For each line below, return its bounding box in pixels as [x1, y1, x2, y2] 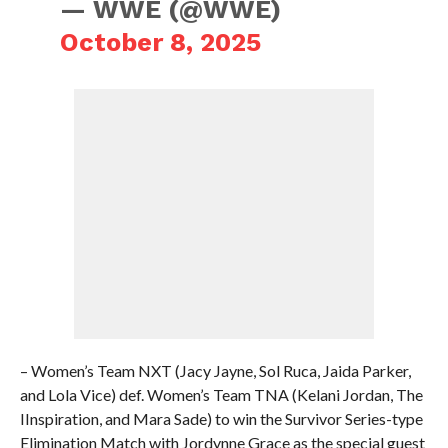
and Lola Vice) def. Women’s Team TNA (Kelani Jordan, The [19, 385, 423, 404]
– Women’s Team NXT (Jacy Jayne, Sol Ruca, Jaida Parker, [19, 361, 411, 380]
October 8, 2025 [60, 27, 262, 57]
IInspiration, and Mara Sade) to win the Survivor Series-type [19, 409, 423, 428]
